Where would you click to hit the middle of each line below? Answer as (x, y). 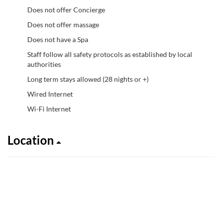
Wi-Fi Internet (49, 109)
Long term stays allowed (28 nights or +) (88, 79)
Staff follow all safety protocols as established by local (110, 54)
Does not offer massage (63, 24)
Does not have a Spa (58, 39)
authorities (44, 64)
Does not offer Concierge (66, 9)
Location (32, 140)
